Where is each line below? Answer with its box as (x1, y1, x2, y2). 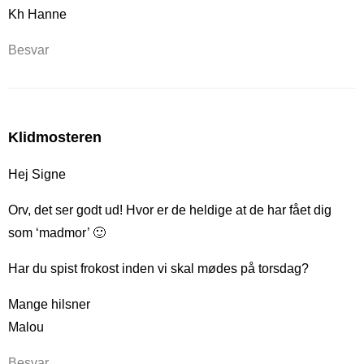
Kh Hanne (8, 6, 67, 21)
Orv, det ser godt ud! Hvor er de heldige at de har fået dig (8, 202, 331, 217)
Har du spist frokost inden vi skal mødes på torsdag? (8, 261, 309, 275)
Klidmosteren (8, 128, 102, 145)
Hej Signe (8, 167, 66, 181)
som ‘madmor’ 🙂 (8, 225, 106, 240)
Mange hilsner (8, 297, 90, 311)
